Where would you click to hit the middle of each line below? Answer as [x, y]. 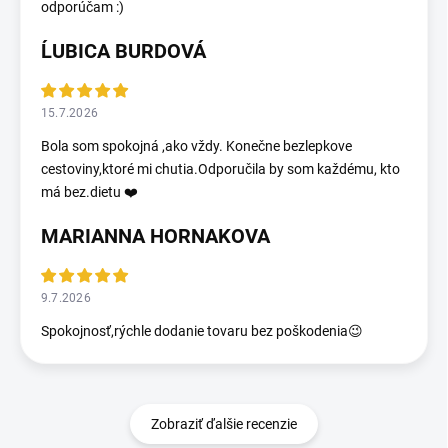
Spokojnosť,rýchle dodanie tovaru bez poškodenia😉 [202, 331]
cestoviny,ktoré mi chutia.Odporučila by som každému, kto [220, 169]
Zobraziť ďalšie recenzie [224, 424]
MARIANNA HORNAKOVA [155, 236]
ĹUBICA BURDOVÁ [123, 51]
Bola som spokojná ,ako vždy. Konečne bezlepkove [196, 146]
